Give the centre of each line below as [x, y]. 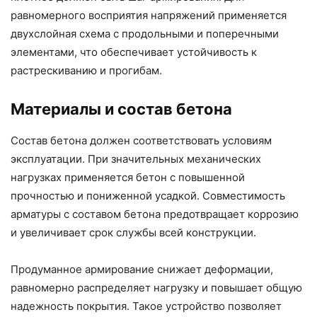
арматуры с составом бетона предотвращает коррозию [155, 214]
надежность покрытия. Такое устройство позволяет [146, 306]
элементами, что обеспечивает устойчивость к [134, 52]
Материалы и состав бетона [121, 109]
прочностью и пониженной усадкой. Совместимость [148, 196]
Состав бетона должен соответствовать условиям [141, 141]
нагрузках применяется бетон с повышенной [128, 178]
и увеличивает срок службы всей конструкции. [133, 233]
